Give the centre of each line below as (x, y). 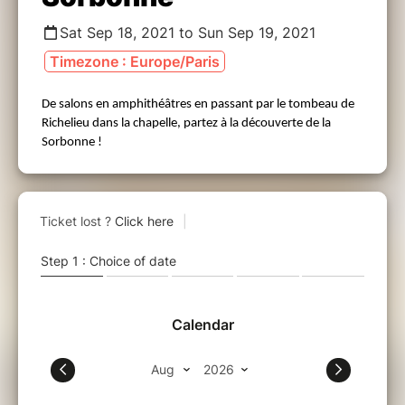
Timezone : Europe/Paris (135, 61)
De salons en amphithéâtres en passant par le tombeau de (198, 104)
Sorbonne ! (72, 142)
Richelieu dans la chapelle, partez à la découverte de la (186, 123)
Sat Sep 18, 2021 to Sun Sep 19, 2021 (188, 32)
